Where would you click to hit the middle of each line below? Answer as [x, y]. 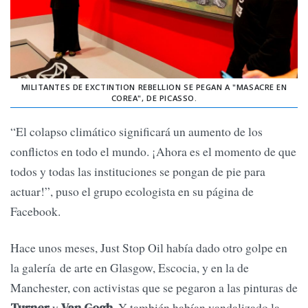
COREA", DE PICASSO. [154, 98]
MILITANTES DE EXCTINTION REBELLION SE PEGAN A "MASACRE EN [154, 87]
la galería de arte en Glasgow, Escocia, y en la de [130, 268]
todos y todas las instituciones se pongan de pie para [138, 172]
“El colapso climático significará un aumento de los [136, 132]
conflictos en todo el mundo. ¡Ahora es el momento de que [153, 152]
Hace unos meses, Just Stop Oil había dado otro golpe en [149, 248]
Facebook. [35, 211]
